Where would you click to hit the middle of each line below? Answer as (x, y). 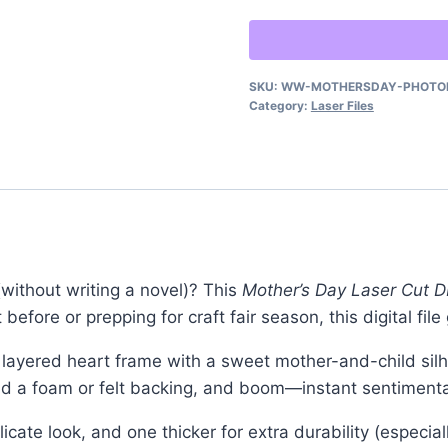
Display (276, 146)
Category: (279, 105)
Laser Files (342, 105)
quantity (280, 200)
